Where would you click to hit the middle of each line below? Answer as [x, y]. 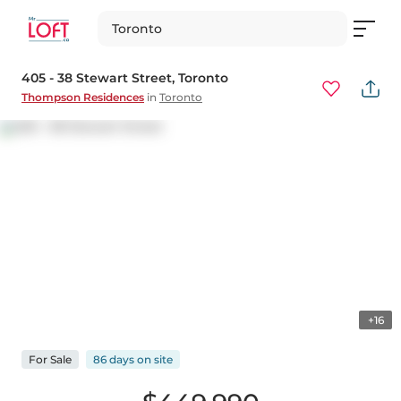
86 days [114, 360]
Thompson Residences [83, 97]
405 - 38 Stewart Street [97, 78]
